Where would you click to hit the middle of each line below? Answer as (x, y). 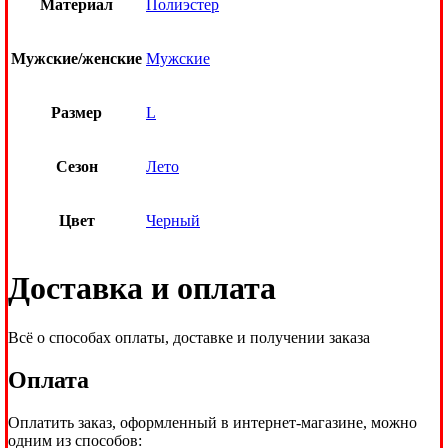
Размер (76, 112)
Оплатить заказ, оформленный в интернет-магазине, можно (212, 422)
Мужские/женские (76, 58)
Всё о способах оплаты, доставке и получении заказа (189, 337)
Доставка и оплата (142, 288)
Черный (173, 220)
